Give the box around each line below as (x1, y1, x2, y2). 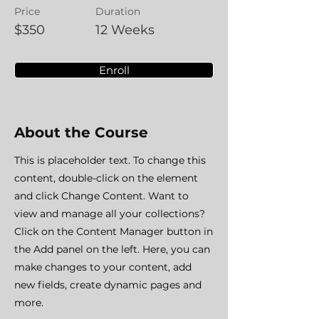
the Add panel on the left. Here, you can (14, 243, 210, 256)
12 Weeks (95, 22, 155, 38)
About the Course (14, 124, 148, 141)
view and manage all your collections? (14, 207, 205, 220)
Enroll (98, 63, 130, 77)
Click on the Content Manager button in (14, 225, 213, 238)
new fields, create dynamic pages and (14, 278, 202, 291)
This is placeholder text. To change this (14, 154, 206, 167)
